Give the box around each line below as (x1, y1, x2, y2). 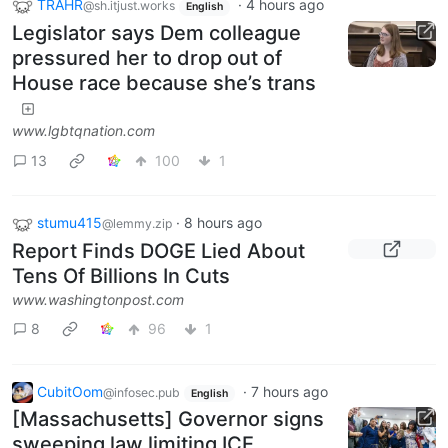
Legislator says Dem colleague (12, 21, 301, 46)
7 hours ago (250, 382, 328, 400)
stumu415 (37, 214, 102, 232)
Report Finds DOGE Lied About (12, 238, 305, 263)
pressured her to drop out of (12, 46, 282, 71)
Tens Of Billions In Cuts (12, 263, 230, 288)
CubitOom (37, 382, 103, 400)
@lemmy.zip (102, 216, 172, 232)
